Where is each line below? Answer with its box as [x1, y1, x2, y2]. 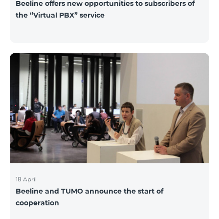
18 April [16, 175, 37, 183]
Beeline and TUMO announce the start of [16, 187, 163, 196]
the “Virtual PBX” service [16, 10, 105, 20]
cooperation [16, 198, 59, 208]
